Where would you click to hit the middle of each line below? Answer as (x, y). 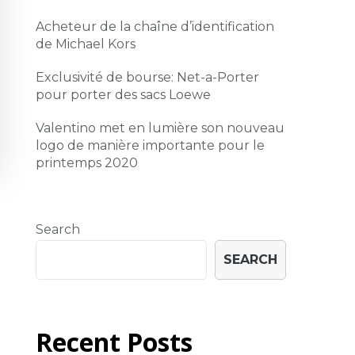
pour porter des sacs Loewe (124, 95)
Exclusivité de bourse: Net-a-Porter (148, 77)
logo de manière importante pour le (151, 145)
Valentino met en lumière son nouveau (160, 128)
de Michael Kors (86, 44)
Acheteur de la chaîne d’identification (155, 27)
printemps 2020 (87, 163)
